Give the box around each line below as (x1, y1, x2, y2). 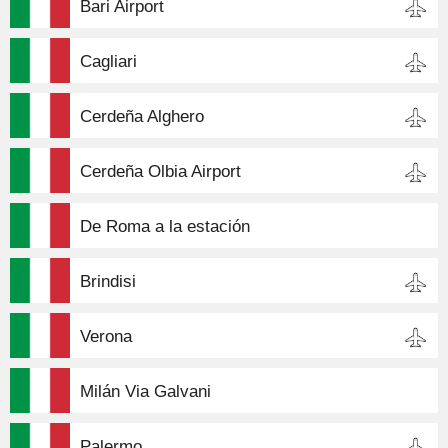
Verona (80, 326, 132, 346)
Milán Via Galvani (80, 381, 211, 401)
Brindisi (80, 271, 136, 291)
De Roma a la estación (80, 216, 250, 236)
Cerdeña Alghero (80, 106, 204, 126)
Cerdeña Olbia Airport (80, 161, 241, 181)
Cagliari (80, 51, 137, 71)
